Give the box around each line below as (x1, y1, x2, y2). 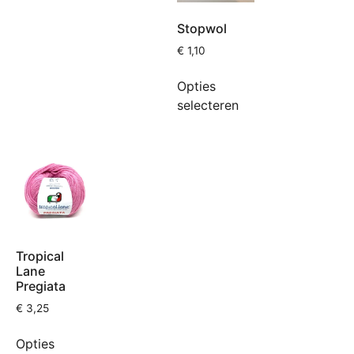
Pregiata (16, 277, 66, 294)
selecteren (177, 97, 239, 114)
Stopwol (177, 21, 227, 37)
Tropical (16, 247, 64, 264)
